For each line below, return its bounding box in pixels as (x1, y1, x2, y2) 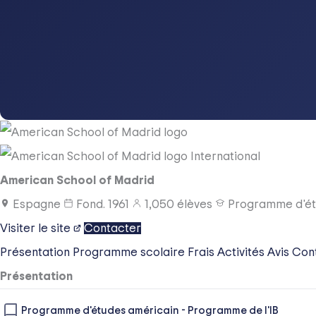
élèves (174, 198, 215, 211)
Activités (217, 246, 267, 259)
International (190, 150, 260, 162)
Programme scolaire (73, 246, 188, 259)
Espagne (10, 198, 63, 211)
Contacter (84, 222, 141, 235)
